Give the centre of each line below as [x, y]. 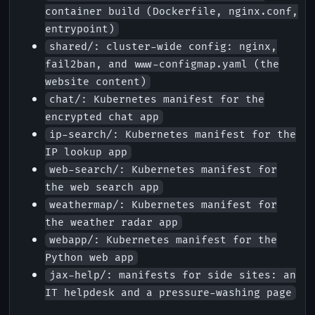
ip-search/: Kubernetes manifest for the [172, 135]
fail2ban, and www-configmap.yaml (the [162, 65]
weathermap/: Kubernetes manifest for [163, 205]
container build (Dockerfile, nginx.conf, [172, 12]
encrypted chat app [102, 117]
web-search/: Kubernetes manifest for [163, 170]
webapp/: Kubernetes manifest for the [163, 240]
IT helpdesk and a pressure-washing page [168, 293]
